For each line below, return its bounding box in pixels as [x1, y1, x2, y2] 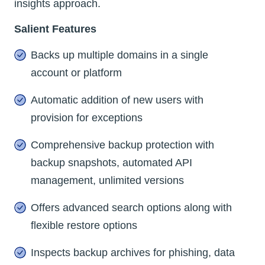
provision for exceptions [31, 111, 143, 124]
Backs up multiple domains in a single [31, 49, 208, 61]
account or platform [31, 66, 122, 79]
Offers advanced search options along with [31, 201, 232, 214]
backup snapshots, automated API [31, 156, 192, 169]
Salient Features [14, 22, 96, 35]
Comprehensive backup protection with [31, 138, 214, 151]
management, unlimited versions [31, 174, 184, 186]
